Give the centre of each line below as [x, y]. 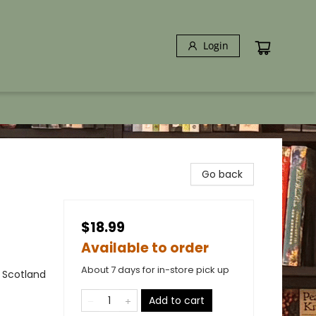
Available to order [145, 248]
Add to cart [177, 300]
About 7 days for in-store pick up [155, 270]
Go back [222, 174]
